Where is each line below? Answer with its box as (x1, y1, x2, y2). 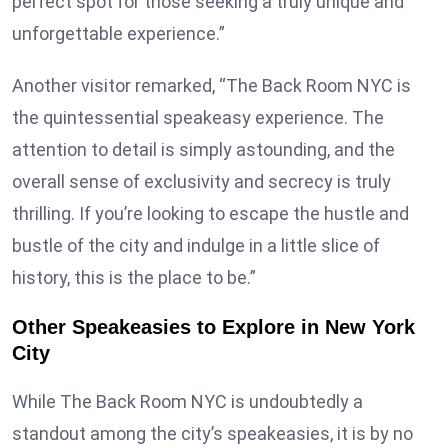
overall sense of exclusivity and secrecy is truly (12, 170, 391, 192)
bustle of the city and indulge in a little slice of (12, 234, 380, 256)
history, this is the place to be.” (12, 266, 256, 288)
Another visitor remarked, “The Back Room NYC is (12, 74, 411, 96)
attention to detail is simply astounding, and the (12, 138, 395, 160)
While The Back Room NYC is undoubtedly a (12, 390, 363, 412)
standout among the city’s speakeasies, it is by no (12, 422, 413, 444)
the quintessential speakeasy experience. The (12, 106, 384, 128)
